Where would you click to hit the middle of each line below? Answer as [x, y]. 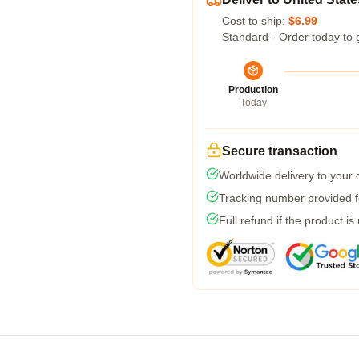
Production [253, 90]
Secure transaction [280, 151]
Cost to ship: [255, 21]
